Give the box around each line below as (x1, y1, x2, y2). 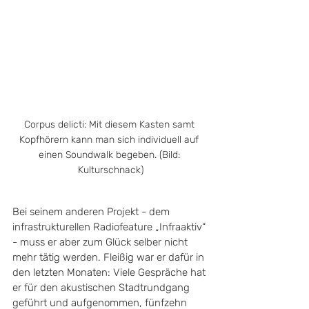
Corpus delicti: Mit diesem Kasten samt (23, 119, 197, 130)
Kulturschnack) (77, 164, 143, 176)
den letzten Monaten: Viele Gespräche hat (12, 266, 208, 279)
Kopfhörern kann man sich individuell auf (19, 134, 201, 146)
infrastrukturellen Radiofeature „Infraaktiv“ (12, 221, 208, 233)
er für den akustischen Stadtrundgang (12, 281, 192, 294)
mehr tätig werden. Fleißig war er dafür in (12, 251, 207, 263)
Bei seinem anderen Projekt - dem (12, 206, 172, 218)
